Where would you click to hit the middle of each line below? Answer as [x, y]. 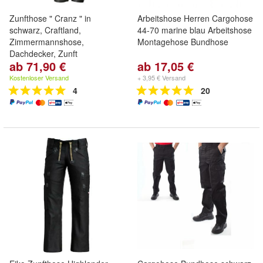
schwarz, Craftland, [45, 30]
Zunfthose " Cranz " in [50, 18]
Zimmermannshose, [47, 42]
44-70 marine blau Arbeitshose [195, 30]
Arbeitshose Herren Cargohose [195, 18]
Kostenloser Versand [39, 77]
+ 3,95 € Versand [161, 77]
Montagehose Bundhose [183, 42]
